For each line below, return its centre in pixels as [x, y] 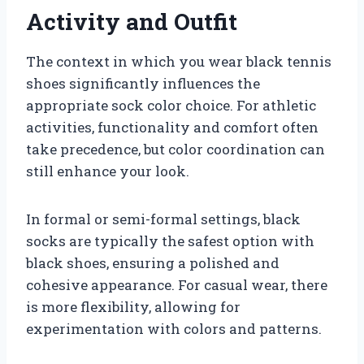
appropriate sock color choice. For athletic [171, 105]
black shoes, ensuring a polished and [153, 262]
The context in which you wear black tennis [179, 61]
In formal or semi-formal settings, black [163, 219]
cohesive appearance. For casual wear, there [177, 284]
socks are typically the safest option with [170, 240]
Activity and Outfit [132, 21]
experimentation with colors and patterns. [174, 328]
